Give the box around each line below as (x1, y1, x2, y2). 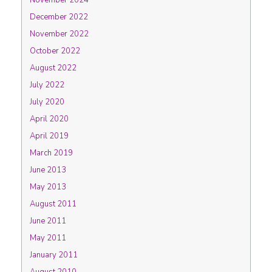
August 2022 (30, 63, 76, 73)
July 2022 (30, 80, 64, 90)
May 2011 (30, 233, 66, 243)
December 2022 (30, 12, 88, 22)
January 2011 (30, 250, 78, 260)
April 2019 (30, 131, 69, 141)
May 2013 (30, 182, 66, 192)
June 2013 (30, 165, 66, 175)
